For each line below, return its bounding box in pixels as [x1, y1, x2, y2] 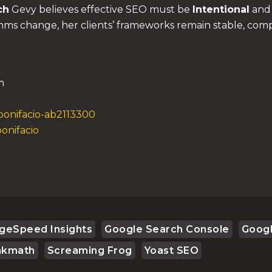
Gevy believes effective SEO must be [9, 3, 192, 15]
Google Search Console [104, 223, 229, 235]
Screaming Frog [47, 244, 132, 256]
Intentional [192, 3, 250, 15]
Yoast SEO [144, 244, 199, 256]
